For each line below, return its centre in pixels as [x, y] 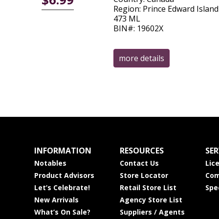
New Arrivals [56, 200]
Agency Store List [151, 200]
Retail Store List [148, 187]
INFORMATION [63, 151]
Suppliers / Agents [152, 212]
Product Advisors [64, 175]
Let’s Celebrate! [62, 187]
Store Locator [144, 175]
